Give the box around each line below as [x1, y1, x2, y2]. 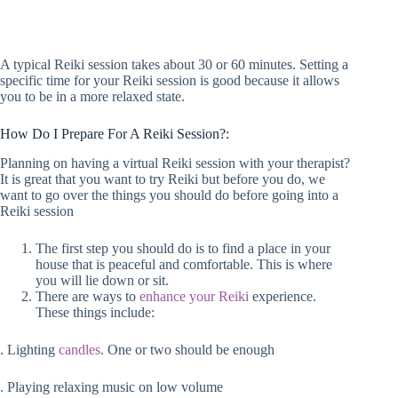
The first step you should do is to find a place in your [36, 240, 330, 256]
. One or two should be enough [100, 341, 275, 357]
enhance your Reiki [139, 288, 249, 304]
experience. [249, 288, 316, 304]
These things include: [36, 304, 155, 320]
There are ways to [36, 288, 139, 304]
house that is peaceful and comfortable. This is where [36, 256, 332, 272]
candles [59, 341, 100, 357]
